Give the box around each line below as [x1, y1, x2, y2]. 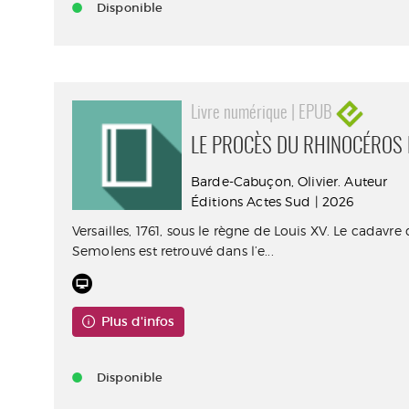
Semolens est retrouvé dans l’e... [72, 243, 274, 258]
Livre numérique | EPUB [191, 104, 337, 122]
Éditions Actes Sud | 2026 [191, 194, 354, 209]
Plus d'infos [100, 313, 174, 330]
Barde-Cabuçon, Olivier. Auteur [191, 173, 388, 189]
